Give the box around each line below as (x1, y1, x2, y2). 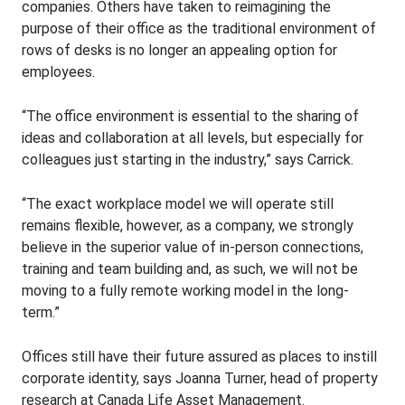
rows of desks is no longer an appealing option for (22, 42, 337, 59)
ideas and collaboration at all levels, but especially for (22, 129, 363, 146)
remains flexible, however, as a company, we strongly (22, 217, 353, 234)
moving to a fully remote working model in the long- (22, 282, 349, 299)
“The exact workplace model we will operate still (22, 195, 334, 212)
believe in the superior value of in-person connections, (22, 239, 363, 256)
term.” (22, 304, 60, 321)
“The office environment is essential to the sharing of (22, 108, 359, 125)
